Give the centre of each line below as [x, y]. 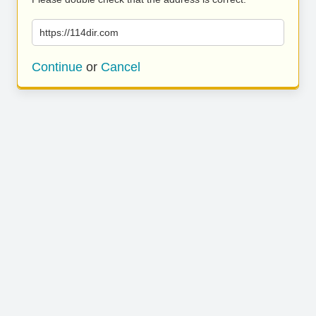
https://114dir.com [79, 32]
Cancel [121, 67]
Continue [57, 67]
